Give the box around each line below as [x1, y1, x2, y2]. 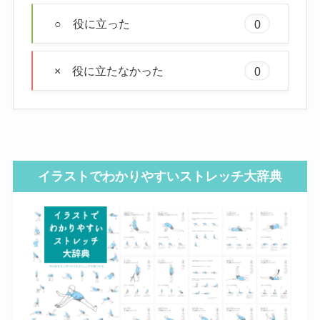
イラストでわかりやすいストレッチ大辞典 [38, 169, 282, 184]
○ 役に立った [54, 17, 130, 31]
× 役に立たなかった [54, 64, 164, 78]
